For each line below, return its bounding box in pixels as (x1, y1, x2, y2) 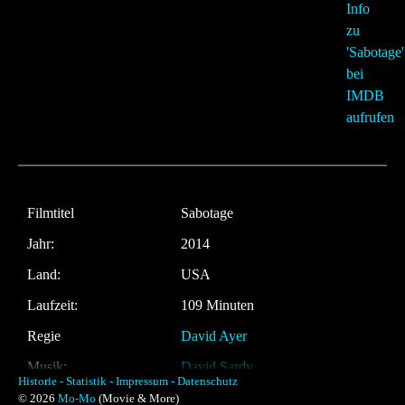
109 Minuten (181, 297, 254, 313)
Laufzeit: (27, 297, 78, 313)
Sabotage (181, 205, 233, 221)
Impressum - (116, 375, 174, 388)
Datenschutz (177, 375, 238, 388)
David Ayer (181, 328, 247, 344)
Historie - (18, 375, 63, 388)
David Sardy (181, 359, 253, 374)
